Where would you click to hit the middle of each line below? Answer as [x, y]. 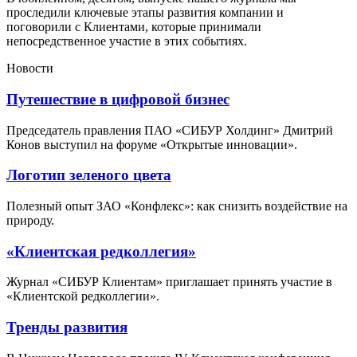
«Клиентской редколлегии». [83, 296]
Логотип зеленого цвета [89, 175]
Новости [30, 69]
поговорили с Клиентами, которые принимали [134, 27]
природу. [30, 221]
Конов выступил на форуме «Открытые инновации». [152, 144]
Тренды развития [67, 328]
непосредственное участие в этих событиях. [127, 41]
